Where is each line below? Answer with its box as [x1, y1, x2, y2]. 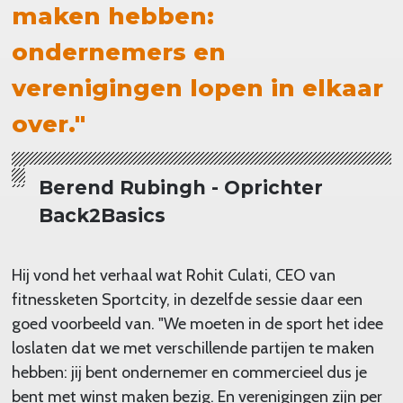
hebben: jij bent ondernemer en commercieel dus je [11, 362, 367, 382]
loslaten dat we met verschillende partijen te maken [11, 337, 374, 358]
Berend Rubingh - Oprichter [38, 175, 323, 199]
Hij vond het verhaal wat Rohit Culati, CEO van [11, 264, 336, 285]
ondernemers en [11, 37, 226, 67]
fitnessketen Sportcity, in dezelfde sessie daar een [11, 289, 363, 309]
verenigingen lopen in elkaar [11, 73, 383, 103]
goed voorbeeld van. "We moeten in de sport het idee [11, 313, 383, 334]
